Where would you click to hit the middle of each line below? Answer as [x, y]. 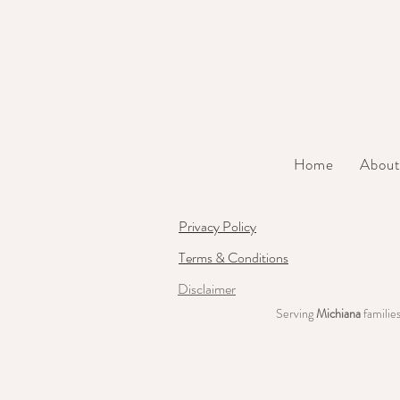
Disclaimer [207, 288]
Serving [296, 313]
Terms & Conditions [233, 257]
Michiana [338, 313]
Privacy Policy [217, 226]
